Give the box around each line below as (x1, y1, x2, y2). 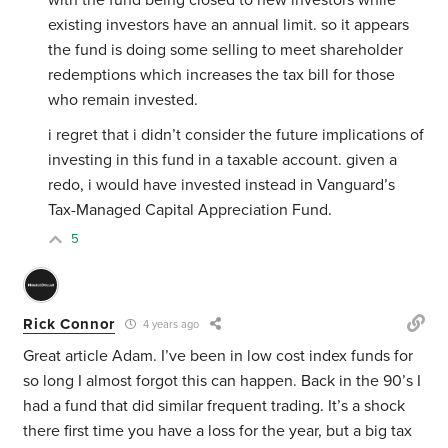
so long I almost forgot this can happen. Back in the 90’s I (23, 371, 422, 392)
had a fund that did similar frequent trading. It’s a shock (23, 396, 406, 417)
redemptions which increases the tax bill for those (48, 65, 396, 86)
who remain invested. (48, 90, 199, 111)
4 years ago (140, 318, 200, 332)
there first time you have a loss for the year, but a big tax (23, 421, 413, 442)
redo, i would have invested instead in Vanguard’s (48, 175, 396, 196)
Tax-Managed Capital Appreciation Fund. (48, 200, 333, 221)
